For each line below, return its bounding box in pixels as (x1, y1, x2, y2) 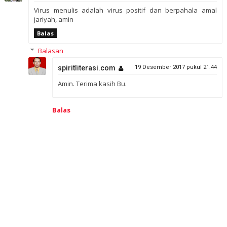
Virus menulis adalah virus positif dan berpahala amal (33, 5, 217, 15)
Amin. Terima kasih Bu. (57, 79, 127, 88)
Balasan (37, 46, 63, 55)
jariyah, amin (33, 14, 73, 24)
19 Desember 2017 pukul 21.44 (135, 63, 217, 70)
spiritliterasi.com (57, 63, 116, 72)
